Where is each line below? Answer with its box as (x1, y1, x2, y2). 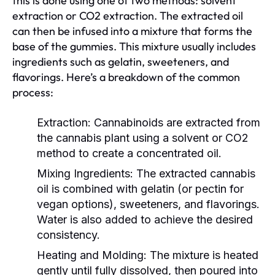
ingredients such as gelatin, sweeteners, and (12, 54, 229, 69)
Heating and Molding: (37, 248, 147, 261)
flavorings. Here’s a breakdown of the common (12, 69, 240, 84)
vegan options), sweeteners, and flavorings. (37, 197, 260, 211)
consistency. (37, 228, 100, 241)
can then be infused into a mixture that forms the (12, 23, 252, 38)
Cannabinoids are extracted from (91, 115, 260, 129)
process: (12, 85, 53, 99)
